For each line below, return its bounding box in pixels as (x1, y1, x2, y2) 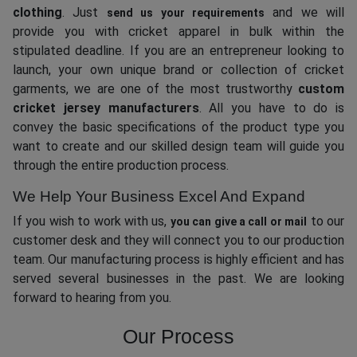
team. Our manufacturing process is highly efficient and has (13, 252, 344, 268)
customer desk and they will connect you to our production (13, 233, 344, 249)
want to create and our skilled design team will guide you (13, 139, 344, 155)
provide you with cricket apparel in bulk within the (13, 24, 344, 40)
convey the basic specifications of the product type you (13, 120, 344, 135)
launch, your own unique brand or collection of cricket (13, 62, 344, 78)
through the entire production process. (13, 158, 229, 174)
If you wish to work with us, (13, 214, 171, 229)
